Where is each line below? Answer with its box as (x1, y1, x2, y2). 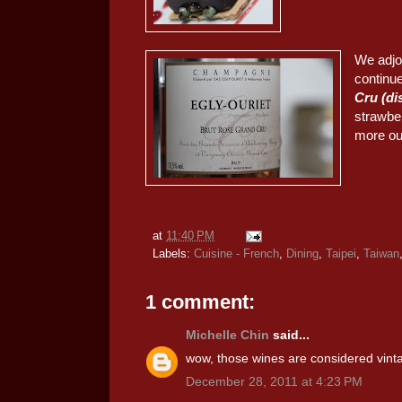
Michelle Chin (186, 327, 269, 342)
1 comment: (145, 290, 255, 313)
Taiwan (363, 247, 399, 260)
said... (269, 327, 310, 342)
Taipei (326, 247, 356, 260)
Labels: (153, 247, 194, 260)
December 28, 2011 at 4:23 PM (186, 373, 363, 389)
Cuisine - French (194, 247, 279, 260)
